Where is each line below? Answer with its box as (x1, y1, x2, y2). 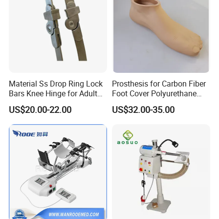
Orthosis (9, 97, 38, 109)
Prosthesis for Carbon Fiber (111, 78, 206, 89)
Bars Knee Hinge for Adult (9, 88, 98, 99)
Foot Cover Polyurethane (111, 88, 197, 99)
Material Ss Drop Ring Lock (9, 78, 103, 89)
